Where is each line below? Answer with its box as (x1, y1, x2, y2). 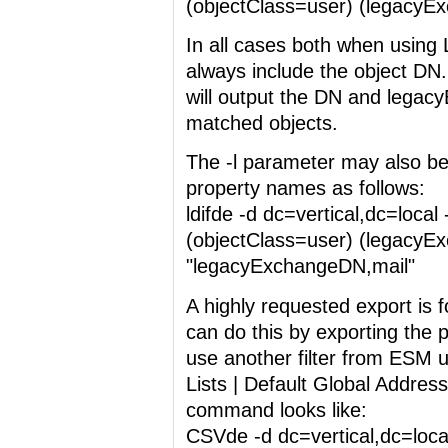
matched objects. (186, 112, 338, 135)
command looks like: (186, 398, 367, 421)
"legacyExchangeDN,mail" (186, 255, 415, 278)
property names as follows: (186, 177, 425, 200)
